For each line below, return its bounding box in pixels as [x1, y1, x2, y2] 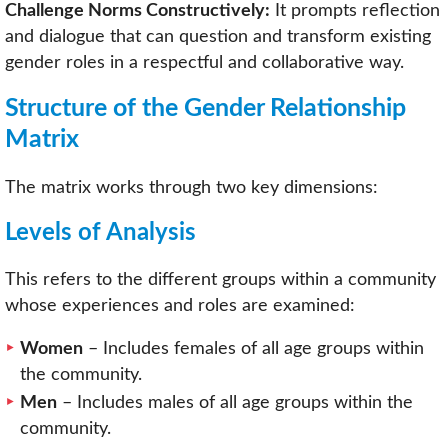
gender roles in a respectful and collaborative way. [5, 53, 404, 71]
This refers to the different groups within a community [5, 270, 436, 288]
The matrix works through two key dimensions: [5, 179, 378, 196]
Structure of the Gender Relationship [5, 96, 406, 121]
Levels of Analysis [5, 220, 196, 245]
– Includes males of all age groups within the [57, 394, 413, 411]
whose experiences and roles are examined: [5, 296, 355, 314]
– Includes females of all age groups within [83, 340, 424, 357]
